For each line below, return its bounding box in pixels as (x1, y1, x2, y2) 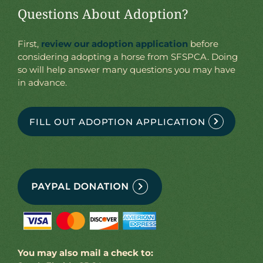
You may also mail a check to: (17, 247, 153, 259)
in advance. (17, 77, 67, 89)
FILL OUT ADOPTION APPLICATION (29, 116, 205, 127)
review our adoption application (41, 38, 188, 50)
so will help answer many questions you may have (17, 64, 235, 76)
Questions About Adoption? (17, 5, 188, 23)
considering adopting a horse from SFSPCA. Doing (17, 51, 238, 63)
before (187, 38, 218, 50)
